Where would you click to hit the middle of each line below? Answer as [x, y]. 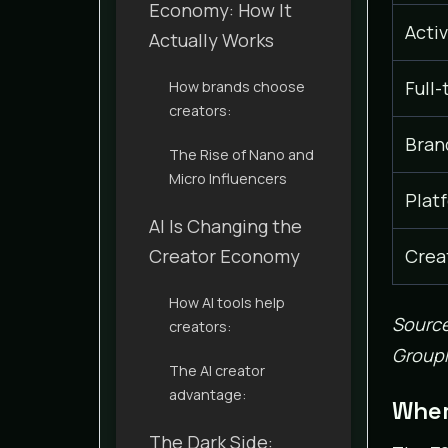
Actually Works [211, 39]
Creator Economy [224, 255]
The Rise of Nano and [241, 154]
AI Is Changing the [225, 225]
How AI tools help [227, 302]
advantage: [207, 394]
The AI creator [217, 370]
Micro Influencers [228, 178]
